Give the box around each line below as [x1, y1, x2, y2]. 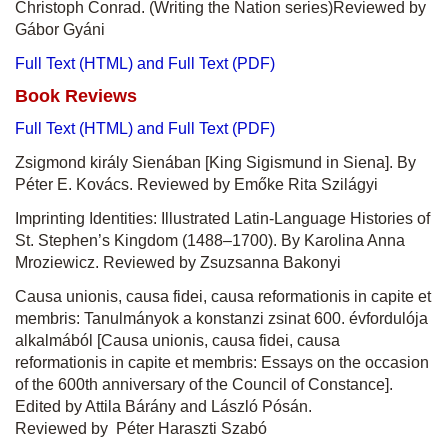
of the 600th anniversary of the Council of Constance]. [15, 376, 393, 393]
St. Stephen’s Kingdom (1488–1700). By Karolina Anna [15, 232, 405, 249]
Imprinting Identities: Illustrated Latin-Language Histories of [15, 210, 430, 227]
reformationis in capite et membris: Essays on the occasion [15, 354, 429, 371]
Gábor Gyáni [15, 21, 105, 38]
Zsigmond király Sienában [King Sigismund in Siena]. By [15, 154, 416, 171]
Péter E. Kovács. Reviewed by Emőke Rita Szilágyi [15, 176, 378, 193]
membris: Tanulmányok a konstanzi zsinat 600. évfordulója [15, 310, 428, 327]
